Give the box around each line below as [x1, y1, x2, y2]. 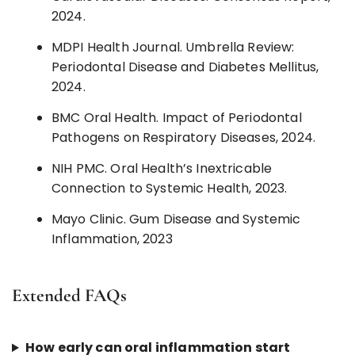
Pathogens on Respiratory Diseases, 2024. [52, 128, 315, 147]
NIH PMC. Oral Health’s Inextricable [52, 159, 273, 178]
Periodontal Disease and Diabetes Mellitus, [52, 58, 319, 77]
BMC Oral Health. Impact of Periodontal [52, 109, 302, 128]
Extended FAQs [12, 284, 127, 307]
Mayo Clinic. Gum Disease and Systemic [52, 210, 301, 229]
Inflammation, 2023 [52, 230, 173, 249]
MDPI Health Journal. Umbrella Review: [52, 38, 295, 57]
